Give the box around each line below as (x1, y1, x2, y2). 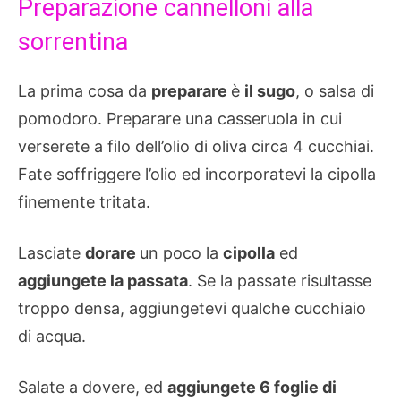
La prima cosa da (18, 81, 151, 100)
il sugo (244, 81, 295, 100)
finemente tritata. (18, 192, 150, 211)
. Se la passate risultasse (188, 270, 371, 290)
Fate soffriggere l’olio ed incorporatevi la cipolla (18, 164, 376, 183)
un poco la (140, 243, 223, 262)
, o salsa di (295, 81, 374, 100)
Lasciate (18, 243, 85, 262)
